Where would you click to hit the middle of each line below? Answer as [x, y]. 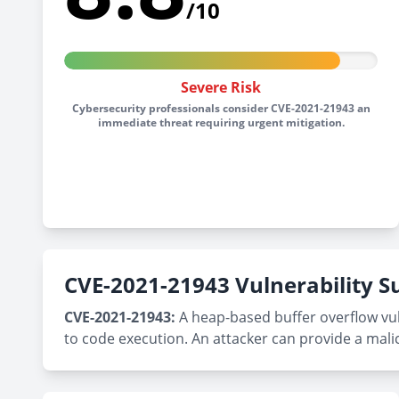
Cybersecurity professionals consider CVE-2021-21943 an [221, 108]
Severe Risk [221, 87]
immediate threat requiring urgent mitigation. [221, 122]
